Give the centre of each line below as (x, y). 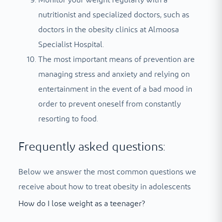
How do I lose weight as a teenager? (82, 204)
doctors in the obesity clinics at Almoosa (108, 30)
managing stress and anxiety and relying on (114, 74)
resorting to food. (68, 119)
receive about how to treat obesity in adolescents (104, 187)
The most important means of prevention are (116, 59)
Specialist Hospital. (71, 45)
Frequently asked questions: (92, 147)
